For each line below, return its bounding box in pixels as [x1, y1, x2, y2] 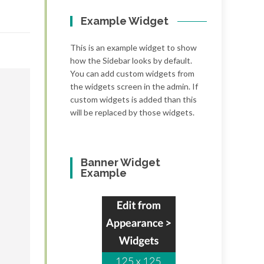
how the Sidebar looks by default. [70, 55, 192, 65]
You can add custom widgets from [70, 68, 194, 78]
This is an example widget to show [70, 42, 197, 52]
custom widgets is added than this [70, 94, 197, 104]
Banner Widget [81, 156, 161, 169]
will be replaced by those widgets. [70, 107, 194, 117]
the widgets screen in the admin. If [70, 81, 198, 91]
